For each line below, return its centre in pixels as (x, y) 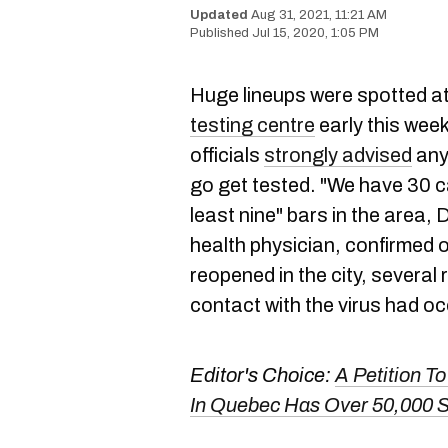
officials (227, 155)
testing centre (252, 125)
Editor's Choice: (260, 375)
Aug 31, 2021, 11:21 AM (319, 15)
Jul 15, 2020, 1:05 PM (315, 33)
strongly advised (338, 155)
